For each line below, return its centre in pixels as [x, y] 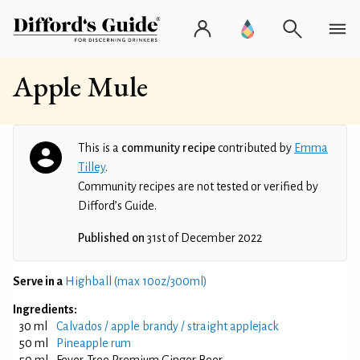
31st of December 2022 [203, 238]
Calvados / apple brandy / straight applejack [168, 326]
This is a [100, 148]
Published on [111, 238]
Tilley [92, 167]
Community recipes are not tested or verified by [198, 186]
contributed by [255, 148]
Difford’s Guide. [117, 206]
